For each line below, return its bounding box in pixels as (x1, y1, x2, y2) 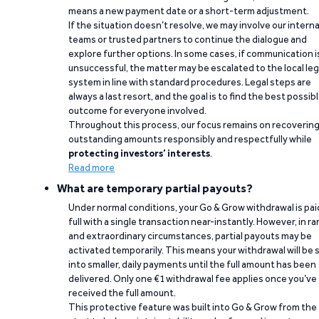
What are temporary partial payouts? (57, 182, 253, 196)
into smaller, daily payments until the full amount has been (68, 258, 316, 271)
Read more (68, 162, 115, 174)
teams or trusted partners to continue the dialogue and (68, 33, 307, 46)
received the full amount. (68, 287, 176, 299)
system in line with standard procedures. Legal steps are (68, 76, 311, 88)
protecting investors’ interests (68, 147, 210, 159)
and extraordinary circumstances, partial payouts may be (68, 230, 312, 242)
